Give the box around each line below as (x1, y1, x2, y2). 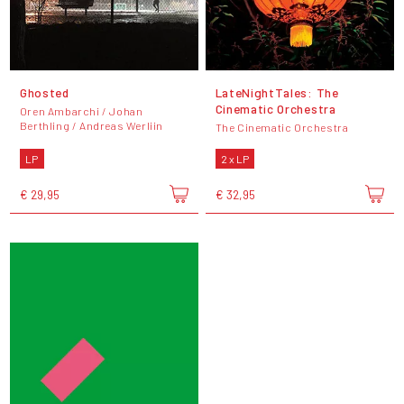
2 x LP (220, 151, 249, 165)
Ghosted (19, 84, 69, 100)
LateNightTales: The (215, 84, 339, 100)
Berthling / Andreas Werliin (19, 118, 164, 132)
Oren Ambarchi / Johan (19, 104, 143, 117)
